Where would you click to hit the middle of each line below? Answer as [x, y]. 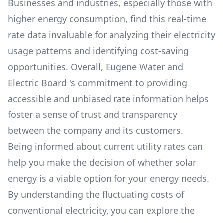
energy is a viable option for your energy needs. [109, 178]
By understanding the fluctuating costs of [96, 194]
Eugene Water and [144, 67]
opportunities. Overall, [57, 67]
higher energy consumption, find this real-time [107, 19]
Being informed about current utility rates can [105, 146]
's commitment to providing [128, 83]
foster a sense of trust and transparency [93, 114]
